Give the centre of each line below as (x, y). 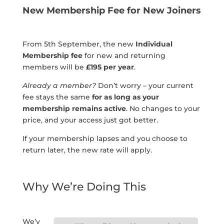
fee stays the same (57, 97)
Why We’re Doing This (84, 186)
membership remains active (74, 108)
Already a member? (59, 85)
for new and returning (124, 55)
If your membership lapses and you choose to (105, 138)
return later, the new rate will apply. (87, 150)
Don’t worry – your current (144, 85)
